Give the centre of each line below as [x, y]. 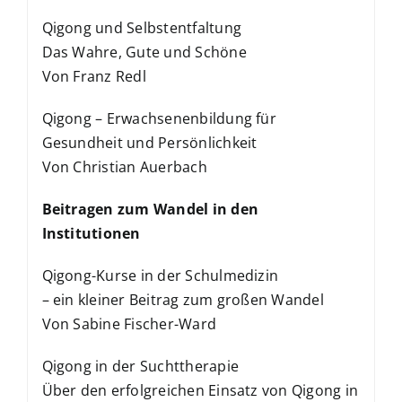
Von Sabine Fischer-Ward [129, 324]
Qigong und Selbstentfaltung [141, 28]
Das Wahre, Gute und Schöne [144, 52]
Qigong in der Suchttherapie [140, 366]
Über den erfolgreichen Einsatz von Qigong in [200, 390]
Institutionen [91, 233]
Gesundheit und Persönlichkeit [149, 143]
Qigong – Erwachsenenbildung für [159, 118]
